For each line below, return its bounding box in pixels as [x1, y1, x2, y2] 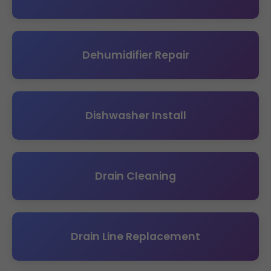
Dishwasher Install [85, 108, 186, 123]
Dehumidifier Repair [82, 48, 189, 62]
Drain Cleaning [95, 169, 176, 183]
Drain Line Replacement [71, 229, 200, 244]
